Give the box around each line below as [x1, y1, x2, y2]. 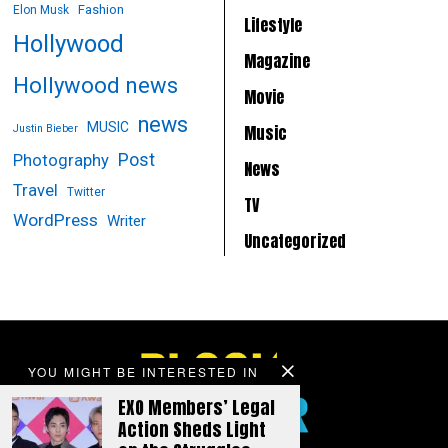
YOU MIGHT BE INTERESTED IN [28, 363, 259, 380]
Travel [13, 180, 59, 200]
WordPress [13, 209, 99, 230]
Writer [107, 211, 147, 230]
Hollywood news [13, 72, 179, 98]
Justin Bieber [13, 121, 79, 135]
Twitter [67, 184, 106, 199]
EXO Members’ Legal [118, 394, 275, 421]
